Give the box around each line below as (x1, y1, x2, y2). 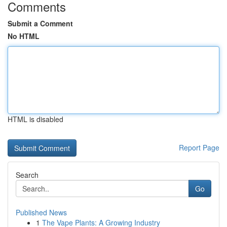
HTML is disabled (8, 114, 63, 124)
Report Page (179, 142, 219, 153)
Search (16, 170, 39, 180)
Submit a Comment (8, 18, 73, 28)
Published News (16, 207, 67, 217)
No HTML (8, 31, 40, 41)
